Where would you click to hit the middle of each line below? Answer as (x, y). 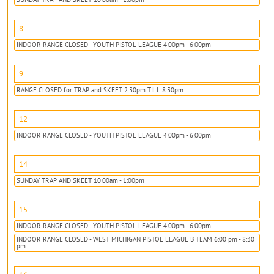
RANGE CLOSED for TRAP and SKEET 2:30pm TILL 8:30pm (100, 90)
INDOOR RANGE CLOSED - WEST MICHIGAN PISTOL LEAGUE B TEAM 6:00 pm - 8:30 (135, 239)
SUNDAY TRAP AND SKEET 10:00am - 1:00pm (80, 180)
